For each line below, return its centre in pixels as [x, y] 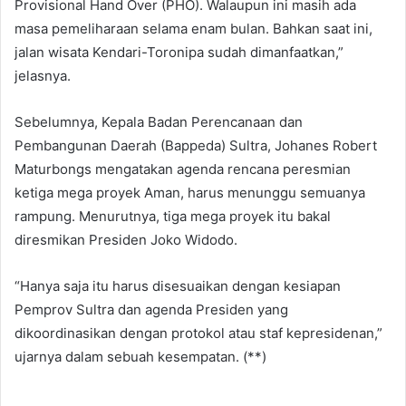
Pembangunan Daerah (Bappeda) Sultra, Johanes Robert [196, 145]
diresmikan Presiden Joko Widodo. [126, 239]
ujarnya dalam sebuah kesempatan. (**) [140, 356]
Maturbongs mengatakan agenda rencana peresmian [183, 169]
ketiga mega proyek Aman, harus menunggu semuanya [190, 192]
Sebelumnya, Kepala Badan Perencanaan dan [159, 121]
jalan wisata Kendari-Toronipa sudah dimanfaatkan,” [179, 52]
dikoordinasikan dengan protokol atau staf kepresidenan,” [198, 333]
